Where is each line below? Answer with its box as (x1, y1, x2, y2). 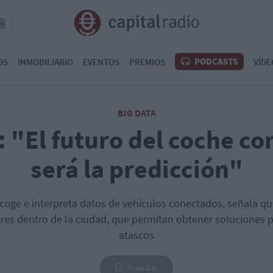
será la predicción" (30, 153, 243, 185)
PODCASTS (193, 55, 238, 67)
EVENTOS (83, 55, 119, 68)
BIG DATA (117, 107, 156, 119)
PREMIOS (129, 55, 165, 68)
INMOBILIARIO (18, 55, 73, 68)
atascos (119, 228, 154, 242)
